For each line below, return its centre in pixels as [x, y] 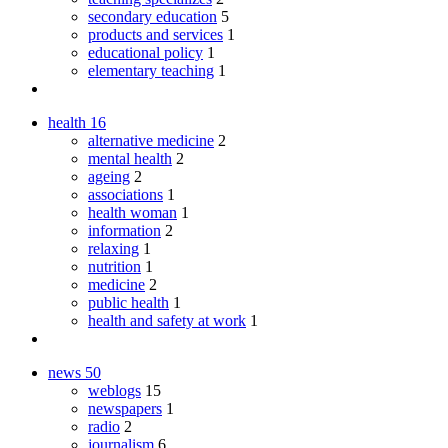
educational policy [145, 52]
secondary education [152, 16]
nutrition [114, 266]
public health [128, 302]
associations [125, 194]
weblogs [114, 390]
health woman [132, 212]
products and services [155, 34]
